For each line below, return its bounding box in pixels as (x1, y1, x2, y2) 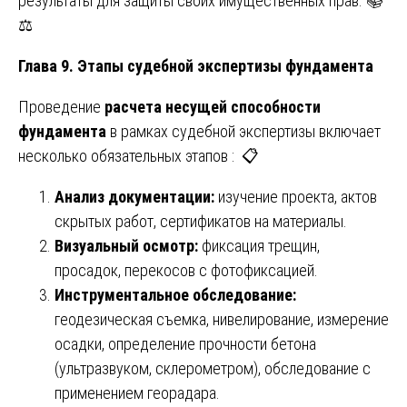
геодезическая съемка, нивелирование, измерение (55, 309, 389, 329)
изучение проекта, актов (218, 186, 377, 206)
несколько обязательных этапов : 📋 (18, 145, 259, 165)
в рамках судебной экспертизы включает (106, 121, 381, 141)
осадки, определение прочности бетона (55, 333, 316, 353)
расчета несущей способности (104, 96, 321, 116)
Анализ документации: (55, 186, 218, 206)
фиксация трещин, (202, 235, 320, 255)
